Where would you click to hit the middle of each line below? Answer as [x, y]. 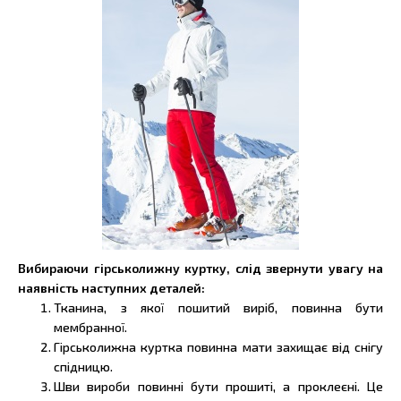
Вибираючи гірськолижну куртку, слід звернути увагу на [200, 268]
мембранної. [90, 327]
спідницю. [83, 366]
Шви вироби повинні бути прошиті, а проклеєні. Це [218, 386]
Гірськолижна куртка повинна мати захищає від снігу [218, 346]
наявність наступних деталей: [111, 287]
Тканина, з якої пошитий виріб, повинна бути [218, 307]
